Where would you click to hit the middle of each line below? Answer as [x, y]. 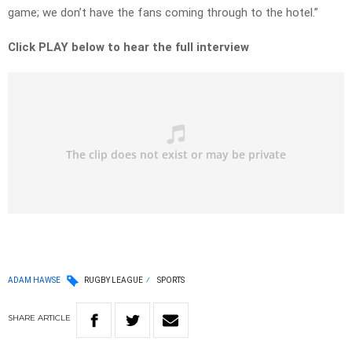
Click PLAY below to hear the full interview [128, 48]
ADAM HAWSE [34, 280]
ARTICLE [54, 318]
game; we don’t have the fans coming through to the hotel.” [163, 13]
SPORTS [171, 280]
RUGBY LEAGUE [114, 280]
